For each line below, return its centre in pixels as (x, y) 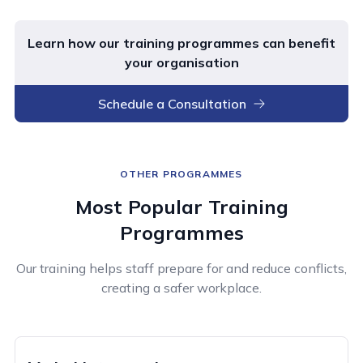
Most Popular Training (181, 207)
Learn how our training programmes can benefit (181, 43)
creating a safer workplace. (181, 288)
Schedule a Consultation (172, 104)
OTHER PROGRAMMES (181, 174)
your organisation (181, 63)
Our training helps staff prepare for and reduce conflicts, (181, 269)
